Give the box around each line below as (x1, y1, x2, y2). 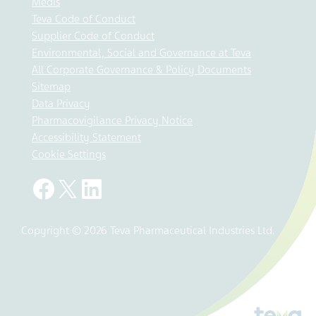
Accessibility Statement (32, 131, 141, 144)
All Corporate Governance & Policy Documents (32, 63, 251, 76)
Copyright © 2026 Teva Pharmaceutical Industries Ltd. (21, 224, 274, 237)
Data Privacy (32, 97, 90, 110)
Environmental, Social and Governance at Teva (32, 47, 251, 59)
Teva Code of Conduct (32, 13, 135, 25)
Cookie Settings (32, 148, 106, 161)
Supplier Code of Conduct (32, 30, 154, 42)
